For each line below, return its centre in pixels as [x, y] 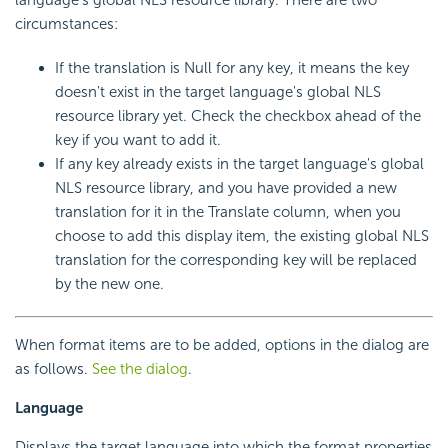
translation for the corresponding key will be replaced [236, 260]
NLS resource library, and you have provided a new [226, 188]
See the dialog [140, 369]
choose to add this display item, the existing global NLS [242, 236]
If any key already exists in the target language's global [239, 164]
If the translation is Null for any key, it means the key [232, 68]
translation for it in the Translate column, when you [228, 212]
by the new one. [109, 284]
